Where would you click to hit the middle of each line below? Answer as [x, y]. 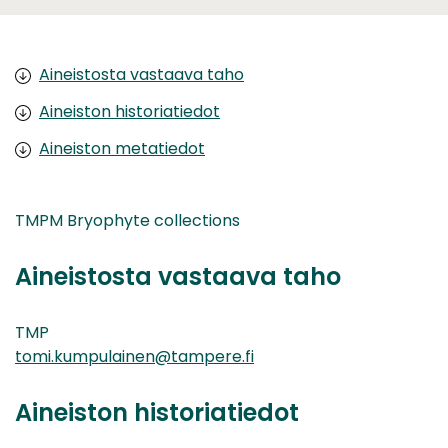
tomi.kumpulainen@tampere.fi [134, 356]
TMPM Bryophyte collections [127, 220]
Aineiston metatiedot [122, 148]
